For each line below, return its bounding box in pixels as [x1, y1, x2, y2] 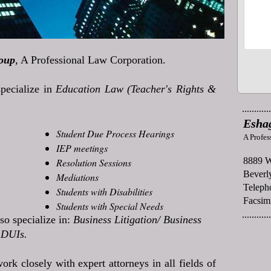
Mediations [56, 171, 99, 183]
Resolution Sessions [56, 156, 131, 169]
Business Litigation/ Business [73, 214, 201, 226]
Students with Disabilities [56, 185, 152, 198]
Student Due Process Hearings [56, 127, 174, 140]
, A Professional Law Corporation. [15, 54, 166, 66]
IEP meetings [56, 142, 108, 154]
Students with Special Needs [56, 200, 163, 212]
